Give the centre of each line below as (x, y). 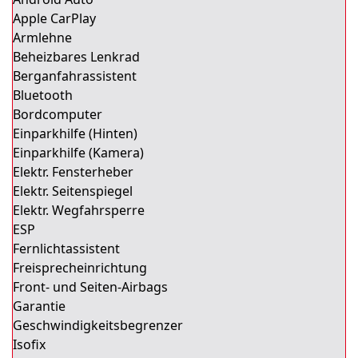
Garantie (39, 306)
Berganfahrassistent (75, 76)
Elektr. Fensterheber (73, 172)
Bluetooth (43, 95)
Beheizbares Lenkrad (76, 57)
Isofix (29, 344)
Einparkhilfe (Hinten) (75, 133)
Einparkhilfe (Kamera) (78, 153)
